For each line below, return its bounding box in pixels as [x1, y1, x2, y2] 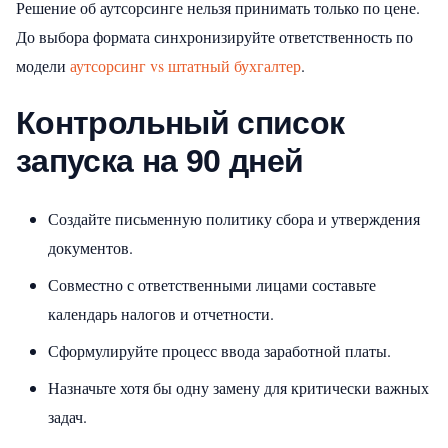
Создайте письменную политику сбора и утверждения [48, 207, 420, 229]
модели [16, 54, 70, 76]
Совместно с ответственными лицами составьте [48, 273, 376, 295]
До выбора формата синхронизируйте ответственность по [16, 25, 413, 47]
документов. [48, 236, 133, 258]
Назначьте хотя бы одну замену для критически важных [48, 376, 429, 398]
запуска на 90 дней [16, 142, 304, 179]
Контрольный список [16, 104, 345, 141]
